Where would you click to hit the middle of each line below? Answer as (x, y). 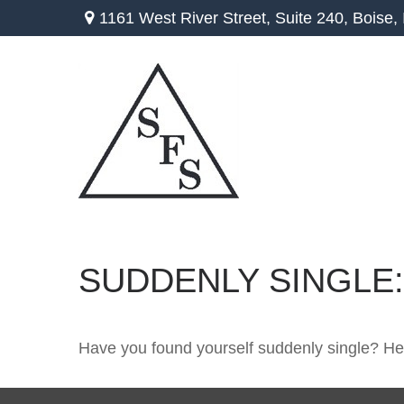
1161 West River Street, (188, 18)
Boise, (376, 18)
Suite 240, (312, 18)
